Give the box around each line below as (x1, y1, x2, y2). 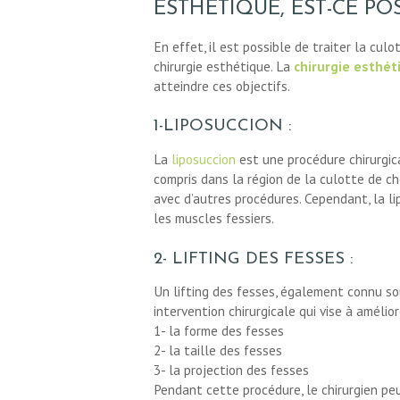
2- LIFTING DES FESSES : (154, 250, 353, 268)
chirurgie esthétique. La (154, 56, 294, 75)
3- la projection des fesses (154, 361, 309, 379)
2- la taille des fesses (154, 341, 282, 360)
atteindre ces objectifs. (154, 76, 290, 95)
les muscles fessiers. (154, 208, 274, 227)
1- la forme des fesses (154, 321, 284, 340)
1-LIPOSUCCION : (154, 118, 291, 136)
